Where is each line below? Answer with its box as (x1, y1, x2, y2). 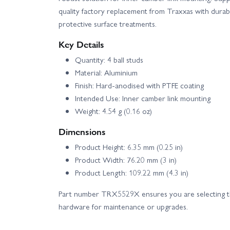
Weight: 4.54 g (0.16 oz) (75, 105, 152, 117)
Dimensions (59, 125, 106, 138)
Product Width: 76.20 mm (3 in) (75, 154, 177, 166)
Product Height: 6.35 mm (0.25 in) (75, 141, 183, 153)
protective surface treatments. (59, 18, 157, 30)
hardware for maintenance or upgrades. (59, 201, 188, 213)
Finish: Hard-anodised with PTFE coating (75, 80, 204, 91)
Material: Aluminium (75, 67, 138, 79)
